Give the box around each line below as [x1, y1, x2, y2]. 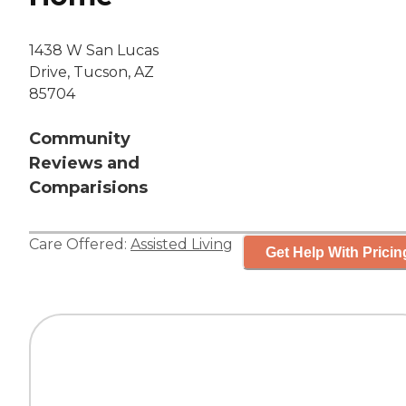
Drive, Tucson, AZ [29, 63, 154, 82]
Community [29, 129, 130, 150]
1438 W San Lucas [29, 42, 159, 60]
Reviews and [29, 153, 140, 174]
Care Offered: [29, 236, 130, 254]
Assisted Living [130, 236, 233, 254]
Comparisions [29, 178, 148, 198]
